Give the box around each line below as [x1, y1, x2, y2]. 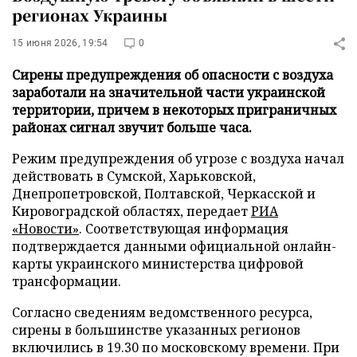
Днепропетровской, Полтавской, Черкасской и [12, 185, 316, 202]
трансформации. [12, 273, 121, 290]
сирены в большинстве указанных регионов [12, 321, 300, 339]
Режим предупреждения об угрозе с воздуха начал [12, 150, 344, 167]
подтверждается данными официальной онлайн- [12, 237, 336, 255]
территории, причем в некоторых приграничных [12, 101, 336, 119]
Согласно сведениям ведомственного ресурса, [12, 304, 312, 321]
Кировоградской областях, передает [12, 202, 251, 220]
